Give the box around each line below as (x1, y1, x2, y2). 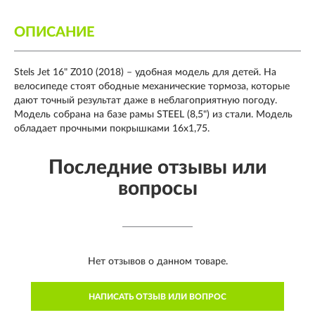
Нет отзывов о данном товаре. (87, 256, 228, 266)
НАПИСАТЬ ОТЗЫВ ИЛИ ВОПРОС (89, 292, 226, 301)
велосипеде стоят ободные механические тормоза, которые (14, 81, 290, 91)
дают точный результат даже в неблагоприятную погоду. (14, 95, 277, 105)
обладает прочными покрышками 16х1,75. (14, 123, 210, 134)
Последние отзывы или (49, 157, 266, 177)
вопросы (117, 178, 198, 198)
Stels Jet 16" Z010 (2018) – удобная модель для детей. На (14, 67, 276, 77)
